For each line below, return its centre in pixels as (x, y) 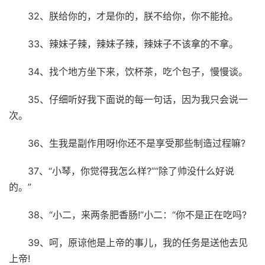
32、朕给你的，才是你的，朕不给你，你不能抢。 (133, 16)
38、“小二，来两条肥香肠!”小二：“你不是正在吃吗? (137, 214)
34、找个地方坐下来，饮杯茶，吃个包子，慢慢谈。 (138, 71)
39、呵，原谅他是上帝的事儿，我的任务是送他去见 (138, 242)
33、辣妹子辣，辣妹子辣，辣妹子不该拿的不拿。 (133, 43)
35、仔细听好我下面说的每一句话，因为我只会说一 (138, 99)
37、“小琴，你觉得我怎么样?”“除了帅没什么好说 (131, 171)
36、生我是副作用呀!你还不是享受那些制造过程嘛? (137, 143)
